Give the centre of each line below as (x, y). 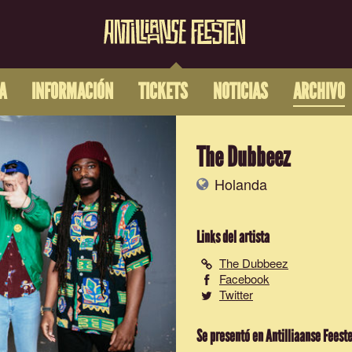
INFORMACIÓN (72, 92)
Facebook (244, 279)
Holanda (239, 184)
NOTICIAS (240, 92)
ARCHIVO (319, 92)
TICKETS (163, 92)
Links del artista (233, 237)
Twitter (236, 294)
